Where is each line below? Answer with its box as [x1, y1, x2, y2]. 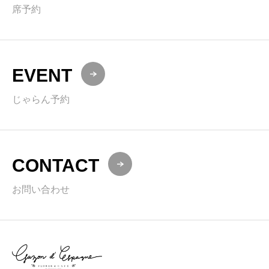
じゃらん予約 [12, 94, 70, 104]
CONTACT [12, 155, 99, 175]
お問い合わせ [12, 184, 70, 195]
